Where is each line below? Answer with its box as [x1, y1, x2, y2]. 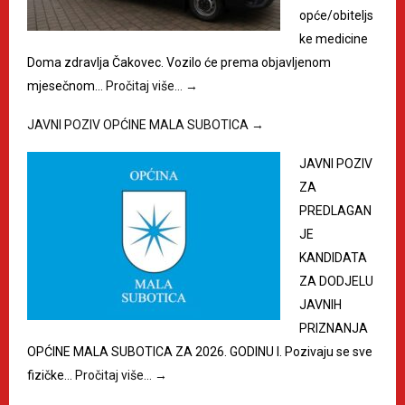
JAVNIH [299, 297, 342, 313]
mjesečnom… [27, 79, 106, 94]
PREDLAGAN [299, 203, 372, 219]
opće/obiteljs [299, 8, 373, 24]
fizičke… [27, 368, 75, 383]
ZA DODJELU [299, 274, 373, 289]
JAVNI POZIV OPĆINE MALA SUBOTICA [27, 118, 251, 133]
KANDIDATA [299, 250, 367, 266]
